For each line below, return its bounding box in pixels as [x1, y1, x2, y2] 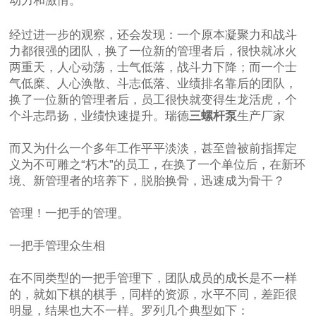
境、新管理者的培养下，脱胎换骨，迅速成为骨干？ [9, 174, 286, 188]
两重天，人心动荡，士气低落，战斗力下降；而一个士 [9, 61, 298, 75]
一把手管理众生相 [9, 239, 106, 253]
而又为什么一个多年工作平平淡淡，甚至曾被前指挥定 [9, 142, 298, 156]
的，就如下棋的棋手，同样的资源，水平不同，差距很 [9, 288, 298, 302]
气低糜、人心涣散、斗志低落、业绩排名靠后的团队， [9, 77, 298, 91]
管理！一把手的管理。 [9, 207, 130, 221]
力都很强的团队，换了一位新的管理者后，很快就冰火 [9, 44, 298, 59]
